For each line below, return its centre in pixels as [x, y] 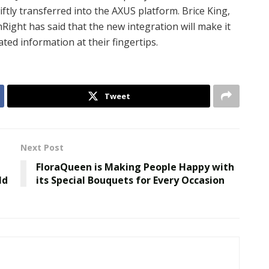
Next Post [42, 147]
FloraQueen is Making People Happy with [135, 167]
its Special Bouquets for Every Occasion [130, 180]
